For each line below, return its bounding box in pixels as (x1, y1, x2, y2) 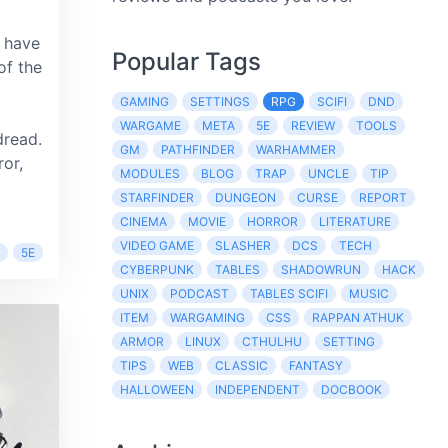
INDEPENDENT (215, 382, 300, 397)
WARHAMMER (256, 142, 336, 157)
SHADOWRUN (281, 262, 361, 277)
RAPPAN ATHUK (312, 310, 404, 325)
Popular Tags (112, 47, 261, 76)
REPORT (359, 190, 407, 205)
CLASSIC (215, 358, 268, 373)
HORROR (247, 214, 298, 229)
